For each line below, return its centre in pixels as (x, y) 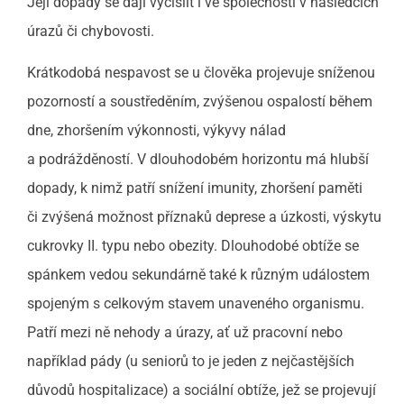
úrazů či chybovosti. (91, 31)
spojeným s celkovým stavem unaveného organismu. (196, 303)
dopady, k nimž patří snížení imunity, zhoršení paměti (195, 188)
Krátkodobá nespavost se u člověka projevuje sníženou (201, 72)
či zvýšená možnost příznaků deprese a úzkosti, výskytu (204, 216)
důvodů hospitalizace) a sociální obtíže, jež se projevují (202, 390)
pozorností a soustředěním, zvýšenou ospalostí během (200, 101)
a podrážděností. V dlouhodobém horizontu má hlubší (198, 159)
